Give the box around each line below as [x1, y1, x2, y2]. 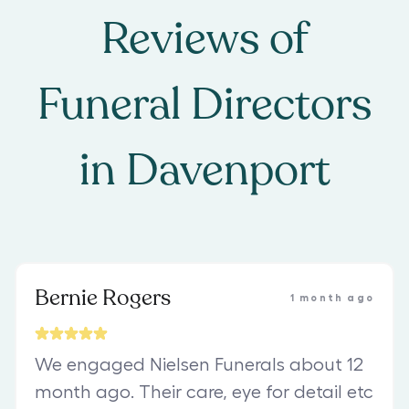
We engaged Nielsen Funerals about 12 [35, 356, 363, 375]
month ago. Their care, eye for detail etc [35, 383, 373, 403]
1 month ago [289, 293, 374, 304]
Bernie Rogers [35, 283, 171, 314]
